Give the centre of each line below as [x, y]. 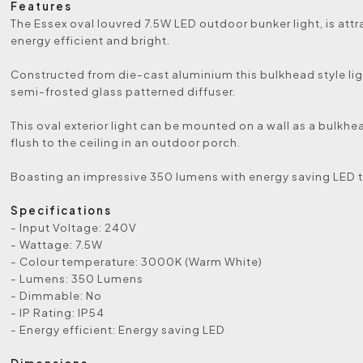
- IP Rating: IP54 [58, 313]
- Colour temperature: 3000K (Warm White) [137, 262]
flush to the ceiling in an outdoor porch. [126, 143]
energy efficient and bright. [91, 41]
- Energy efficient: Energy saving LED [118, 330]
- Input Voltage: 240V [74, 228]
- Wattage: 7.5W [57, 245]
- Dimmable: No [57, 296]
